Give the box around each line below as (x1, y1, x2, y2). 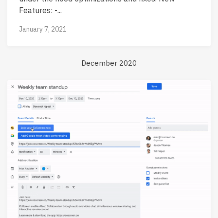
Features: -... (19, 5, 62, 15)
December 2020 (81, 58, 137, 68)
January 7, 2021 (19, 24, 67, 34)
